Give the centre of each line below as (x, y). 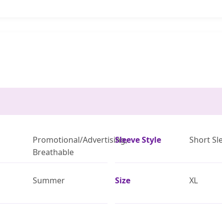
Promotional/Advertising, (80, 139)
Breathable (53, 152)
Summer (49, 180)
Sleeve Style (138, 139)
